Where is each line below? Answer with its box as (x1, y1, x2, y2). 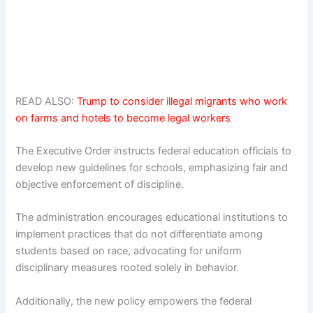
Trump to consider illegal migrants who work (77, 94, 288, 108)
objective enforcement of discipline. (15, 178, 184, 191)
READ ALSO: (15, 94, 78, 108)
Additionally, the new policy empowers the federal (15, 294, 252, 307)
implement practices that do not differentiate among (15, 228, 263, 241)
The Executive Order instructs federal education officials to (15, 145, 292, 157)
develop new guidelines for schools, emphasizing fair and (15, 161, 289, 174)
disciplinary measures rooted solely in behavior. (15, 261, 240, 275)
